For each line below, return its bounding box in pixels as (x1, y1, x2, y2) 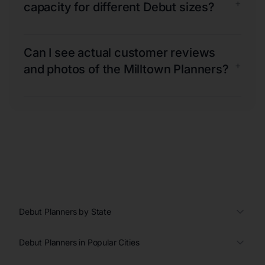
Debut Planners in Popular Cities (19, 237, 140, 247)
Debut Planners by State (19, 206, 111, 216)
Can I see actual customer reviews (24, 45, 216, 60)
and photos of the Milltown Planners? (24, 62, 229, 76)
